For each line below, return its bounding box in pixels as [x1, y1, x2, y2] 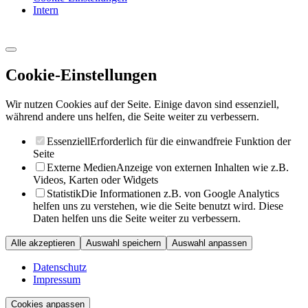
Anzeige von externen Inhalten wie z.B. [116, 162, 289, 174]
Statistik [47, 188, 81, 200]
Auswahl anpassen [172, 238, 247, 249]
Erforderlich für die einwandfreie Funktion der [90, 135, 291, 148]
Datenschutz [33, 261, 87, 274]
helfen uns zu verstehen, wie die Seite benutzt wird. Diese [33, 200, 283, 212]
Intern [33, 4, 58, 16]
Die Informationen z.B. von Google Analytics [81, 188, 279, 200]
